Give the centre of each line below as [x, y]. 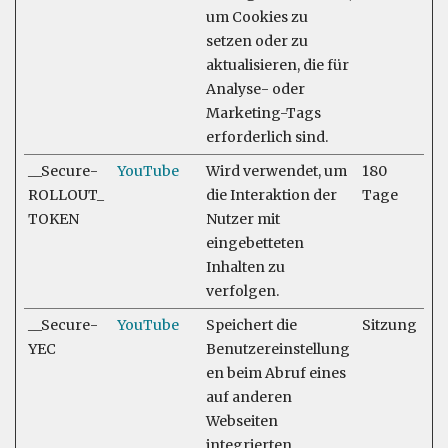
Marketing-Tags [263, 113]
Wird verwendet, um [276, 171]
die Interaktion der [271, 195]
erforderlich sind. [267, 137]
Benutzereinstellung [278, 349]
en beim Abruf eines [276, 373]
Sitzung [389, 325]
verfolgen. [242, 291]
